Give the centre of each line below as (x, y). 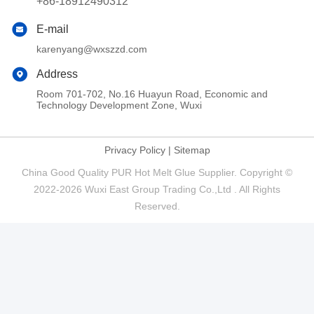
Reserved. (157, 206)
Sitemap (192, 150)
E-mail (53, 29)
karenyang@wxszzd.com (92, 49)
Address (57, 74)
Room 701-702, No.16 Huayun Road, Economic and (152, 94)
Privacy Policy (135, 150)
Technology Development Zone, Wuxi (119, 105)
